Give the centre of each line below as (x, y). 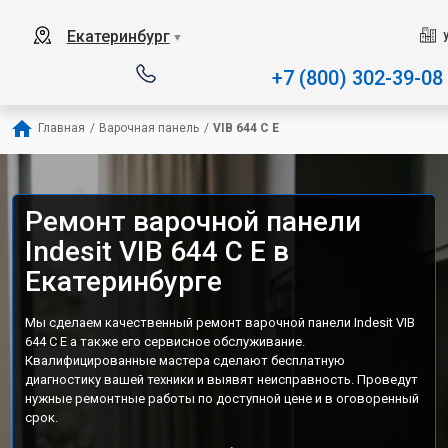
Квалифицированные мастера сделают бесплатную (185, 360)
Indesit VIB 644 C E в (157, 251)
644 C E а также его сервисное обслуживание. (165, 341)
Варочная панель (149, 128)
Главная (61, 128)
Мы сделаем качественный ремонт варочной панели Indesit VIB (220, 322)
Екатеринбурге (123, 281)
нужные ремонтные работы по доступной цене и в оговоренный (222, 398)
